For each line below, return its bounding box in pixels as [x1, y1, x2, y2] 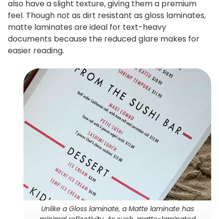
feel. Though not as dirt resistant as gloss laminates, [8, 9, 206, 21]
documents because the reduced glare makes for [8, 33, 199, 44]
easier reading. [8, 44, 64, 56]
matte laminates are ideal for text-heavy [8, 21, 166, 33]
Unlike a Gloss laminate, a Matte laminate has [41, 203, 194, 214]
